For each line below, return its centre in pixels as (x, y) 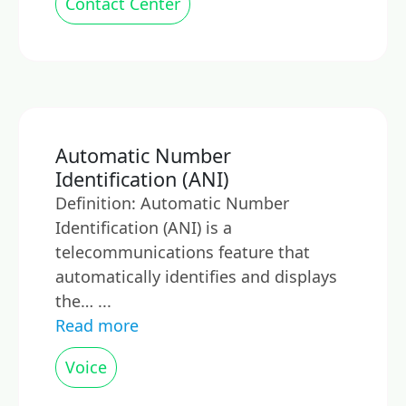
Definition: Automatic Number (172, 203)
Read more (97, 325)
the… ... (83, 301)
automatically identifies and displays (196, 276)
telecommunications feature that (183, 252)
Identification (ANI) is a (144, 227)
